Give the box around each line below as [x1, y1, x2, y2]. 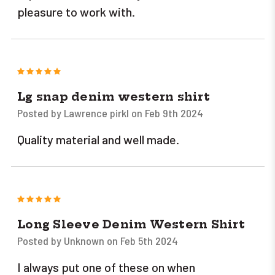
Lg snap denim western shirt [17, 90, 210, 104]
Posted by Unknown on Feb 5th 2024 [17, 234, 178, 247]
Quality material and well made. [17, 132, 179, 147]
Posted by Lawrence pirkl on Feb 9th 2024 [17, 106, 203, 120]
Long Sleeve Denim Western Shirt [17, 217, 245, 231]
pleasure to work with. [17, 4, 135, 20]
